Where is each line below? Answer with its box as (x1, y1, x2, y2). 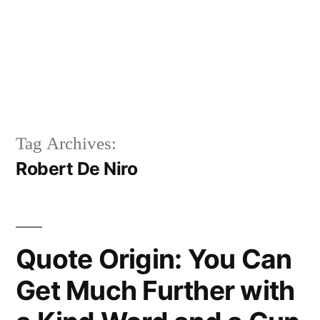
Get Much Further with (16, 274, 295, 306)
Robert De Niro (16, 157, 138, 179)
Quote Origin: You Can (16, 242, 292, 275)
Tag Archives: (16, 132, 116, 155)
